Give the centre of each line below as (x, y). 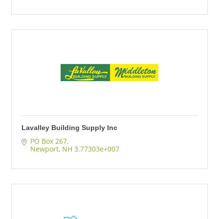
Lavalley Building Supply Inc (69, 128)
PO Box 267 (48, 141)
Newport (44, 149)
